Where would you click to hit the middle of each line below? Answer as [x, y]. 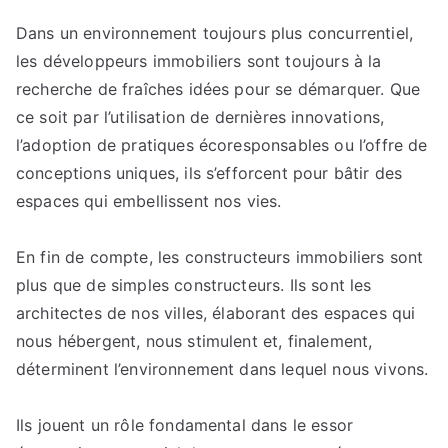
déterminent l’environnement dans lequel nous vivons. [222, 369]
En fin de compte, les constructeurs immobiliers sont [220, 257]
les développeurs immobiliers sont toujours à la [199, 61]
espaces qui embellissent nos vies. [149, 201]
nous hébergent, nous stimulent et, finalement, [194, 341]
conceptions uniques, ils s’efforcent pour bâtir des [209, 173]
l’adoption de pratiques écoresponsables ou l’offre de [222, 145]
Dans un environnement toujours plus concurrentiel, [215, 33]
